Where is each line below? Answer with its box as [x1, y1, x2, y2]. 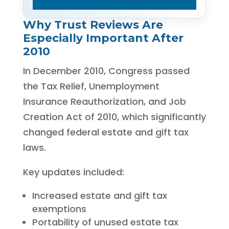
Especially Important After [22, 31, 184, 45]
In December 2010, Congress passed [22, 64, 190, 77]
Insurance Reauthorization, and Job [22, 95, 186, 108]
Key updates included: [22, 165, 124, 178]
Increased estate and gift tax [32, 189, 167, 202]
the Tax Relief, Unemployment [22, 79, 159, 93]
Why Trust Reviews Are [22, 17, 163, 32]
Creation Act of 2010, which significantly [22, 110, 206, 123]
